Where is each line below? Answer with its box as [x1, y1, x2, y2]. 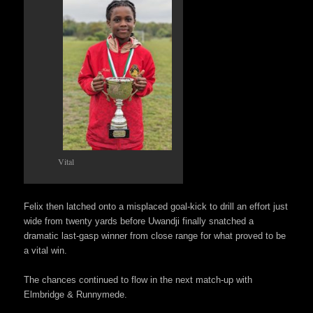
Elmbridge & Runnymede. [24, 289, 128, 300]
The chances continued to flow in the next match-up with [24, 274, 253, 285]
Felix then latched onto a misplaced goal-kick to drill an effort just [24, 201, 289, 212]
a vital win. [24, 245, 68, 256]
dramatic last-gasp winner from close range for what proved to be [24, 230, 286, 241]
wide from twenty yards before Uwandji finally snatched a [24, 215, 254, 226]
